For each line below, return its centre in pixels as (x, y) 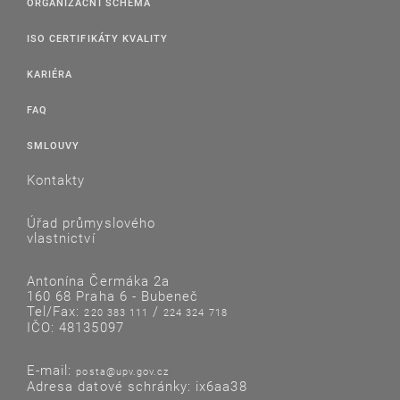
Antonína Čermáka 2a (98, 281)
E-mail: (52, 370)
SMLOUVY (54, 146)
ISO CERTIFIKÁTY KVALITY (98, 38)
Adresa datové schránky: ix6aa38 (137, 386)
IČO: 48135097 (75, 327)
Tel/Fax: (56, 311)
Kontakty (56, 180)
